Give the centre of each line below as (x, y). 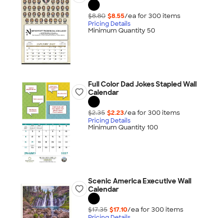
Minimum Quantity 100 (123, 127)
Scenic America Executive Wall (139, 181)
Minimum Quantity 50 (121, 31)
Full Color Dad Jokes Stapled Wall (142, 84)
